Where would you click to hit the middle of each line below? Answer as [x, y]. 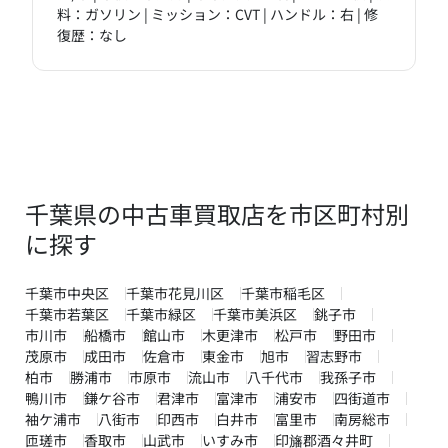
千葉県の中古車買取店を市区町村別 [217, 214]
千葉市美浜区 [255, 314]
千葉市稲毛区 [283, 293]
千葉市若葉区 [67, 314]
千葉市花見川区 [175, 293]
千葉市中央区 [67, 293]
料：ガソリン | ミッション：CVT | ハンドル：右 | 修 [217, 14]
